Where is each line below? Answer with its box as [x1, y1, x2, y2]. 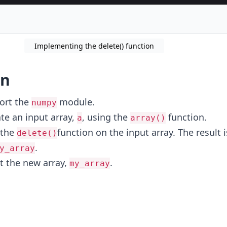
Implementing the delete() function [34, 41, 154, 51]
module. [56, 96, 95, 108]
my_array [69, 159, 110, 168]
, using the [82, 111, 130, 123]
